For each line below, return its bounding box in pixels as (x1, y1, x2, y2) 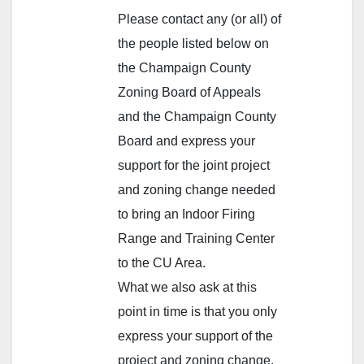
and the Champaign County (118, 109, 276, 123)
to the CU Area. (118, 255, 206, 270)
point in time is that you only (118, 304, 277, 318)
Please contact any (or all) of (118, 11, 281, 26)
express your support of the (118, 328, 273, 343)
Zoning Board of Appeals (118, 84, 261, 99)
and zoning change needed (118, 182, 275, 197)
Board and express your (118, 133, 255, 148)
